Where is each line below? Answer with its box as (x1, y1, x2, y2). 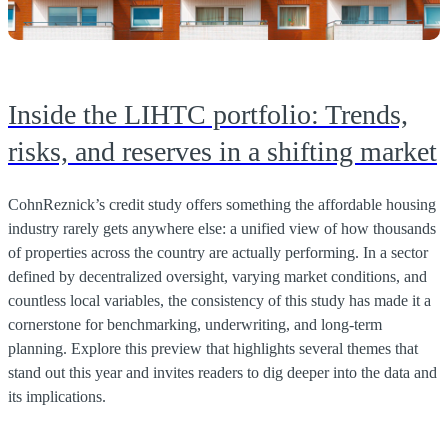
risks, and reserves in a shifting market (8, 135, 437, 167)
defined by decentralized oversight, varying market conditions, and (8, 267, 427, 285)
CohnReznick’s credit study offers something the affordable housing (8, 195, 436, 213)
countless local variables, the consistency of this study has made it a (8, 291, 431, 309)
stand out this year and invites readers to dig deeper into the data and (8, 363, 437, 381)
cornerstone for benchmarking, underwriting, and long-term (8, 315, 382, 333)
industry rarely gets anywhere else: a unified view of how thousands (8, 219, 436, 237)
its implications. (8, 387, 106, 405)
